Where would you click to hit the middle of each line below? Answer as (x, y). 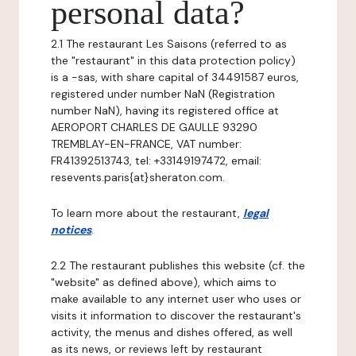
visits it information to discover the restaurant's (176, 315)
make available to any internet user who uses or (176, 299)
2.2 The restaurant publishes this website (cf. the (178, 265)
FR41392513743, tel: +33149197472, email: (156, 161)
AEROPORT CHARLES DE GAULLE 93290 (154, 127)
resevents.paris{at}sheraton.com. (138, 177)
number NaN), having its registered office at (165, 110)
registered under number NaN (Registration (163, 94)
